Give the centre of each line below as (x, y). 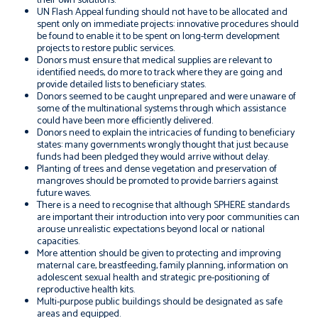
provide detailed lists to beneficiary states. (121, 85)
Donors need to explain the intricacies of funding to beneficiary (166, 133)
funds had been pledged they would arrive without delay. (153, 157)
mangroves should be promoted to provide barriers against (158, 181)
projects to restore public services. (106, 49)
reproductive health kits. (86, 290)
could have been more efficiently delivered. (125, 121)
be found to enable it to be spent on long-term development (158, 37)
